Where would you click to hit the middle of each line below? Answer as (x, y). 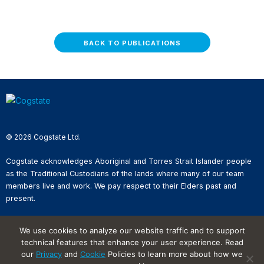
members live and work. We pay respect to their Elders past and (121, 186)
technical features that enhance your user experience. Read (132, 242)
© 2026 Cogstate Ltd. (43, 137)
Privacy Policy (30, 222)
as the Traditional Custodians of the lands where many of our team (125, 174)
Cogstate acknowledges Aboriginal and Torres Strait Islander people (129, 161)
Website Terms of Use (44, 243)
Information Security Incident (55, 254)
